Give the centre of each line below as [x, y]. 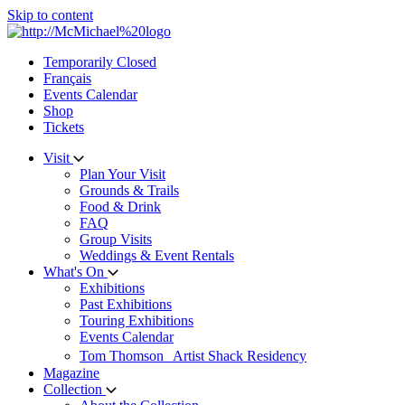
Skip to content [50, 15]
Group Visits [116, 239]
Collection [73, 389]
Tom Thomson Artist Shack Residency [193, 356]
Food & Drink [120, 207]
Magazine [71, 373]
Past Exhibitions [126, 304]
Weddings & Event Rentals [157, 255]
